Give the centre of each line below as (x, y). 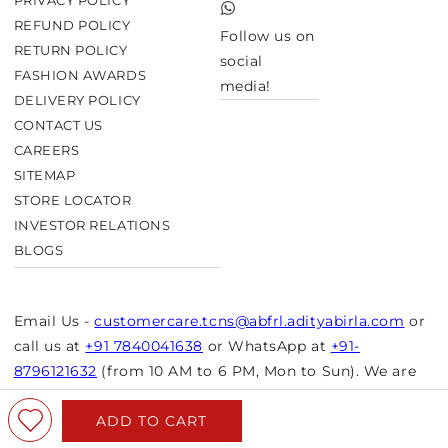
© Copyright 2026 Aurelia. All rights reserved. (146, 435)
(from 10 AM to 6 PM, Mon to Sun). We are (259, 370)
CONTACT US (58, 125)
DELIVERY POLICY (77, 100)
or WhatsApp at (267, 345)
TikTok (240, 18)
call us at (47, 345)
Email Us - (51, 320)
